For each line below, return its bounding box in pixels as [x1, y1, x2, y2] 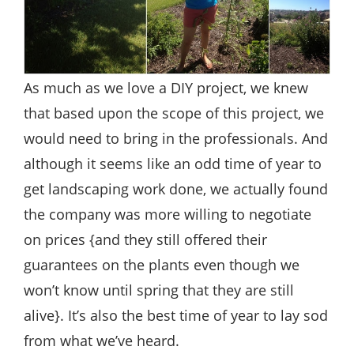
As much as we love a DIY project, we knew [24, 77, 308, 97]
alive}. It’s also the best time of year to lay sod [24, 305, 328, 325]
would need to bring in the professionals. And [24, 128, 328, 148]
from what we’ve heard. [24, 330, 179, 350]
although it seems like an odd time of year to [24, 153, 322, 173]
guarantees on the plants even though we [24, 254, 299, 274]
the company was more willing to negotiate [24, 204, 311, 224]
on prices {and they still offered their [24, 229, 267, 249]
